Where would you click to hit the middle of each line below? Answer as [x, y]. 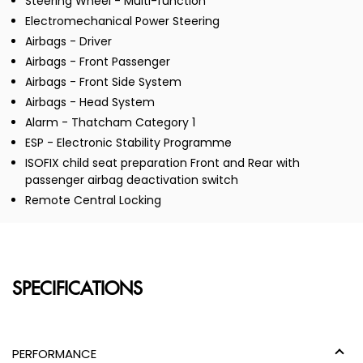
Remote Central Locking [93, 201]
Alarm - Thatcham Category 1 [110, 123]
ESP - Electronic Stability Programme [128, 143]
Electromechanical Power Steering [122, 21]
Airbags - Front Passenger [98, 62]
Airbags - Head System [90, 102]
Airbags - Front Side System [103, 82]
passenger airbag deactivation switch [132, 180]
